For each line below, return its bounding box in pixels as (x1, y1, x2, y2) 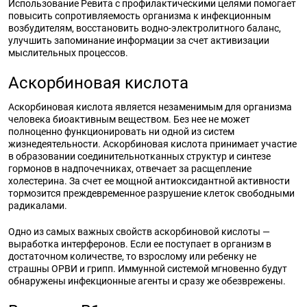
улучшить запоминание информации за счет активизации (8, 35, 269, 46)
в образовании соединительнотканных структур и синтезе (8, 151, 271, 162)
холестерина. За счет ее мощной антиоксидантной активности (8, 175, 290, 186)
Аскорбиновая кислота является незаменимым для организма (8, 101, 292, 112)
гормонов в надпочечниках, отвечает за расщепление (8, 163, 251, 174)
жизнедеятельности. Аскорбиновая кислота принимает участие (8, 138, 297, 149)
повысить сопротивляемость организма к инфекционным (8, 10, 271, 21)
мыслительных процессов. (8, 47, 128, 58)
